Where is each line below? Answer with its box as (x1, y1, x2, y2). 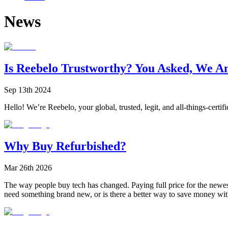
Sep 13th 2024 (4, 85, 51, 94)
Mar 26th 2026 (4, 163, 52, 172)
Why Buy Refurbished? (4, 139, 126, 153)
